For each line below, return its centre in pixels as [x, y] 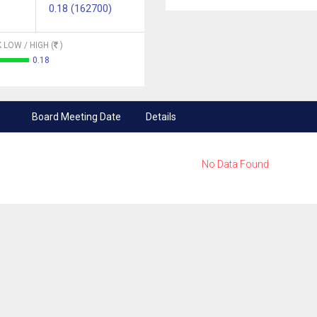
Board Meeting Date [77, 117]
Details [161, 117]
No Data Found [235, 164]
